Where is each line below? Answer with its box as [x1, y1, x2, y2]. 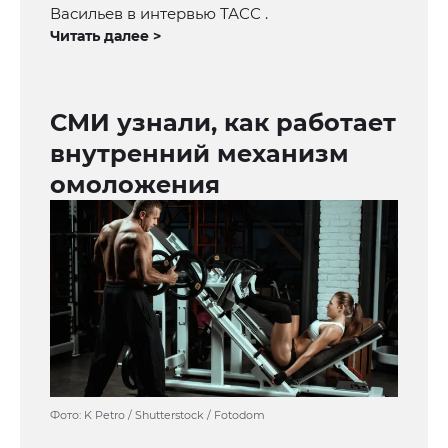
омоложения [50, 170, 220, 200]
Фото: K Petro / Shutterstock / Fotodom [50, 408, 265, 423]
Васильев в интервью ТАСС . [50, 4, 268, 24]
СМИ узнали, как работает [50, 108, 396, 138]
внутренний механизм [50, 139, 349, 169]
